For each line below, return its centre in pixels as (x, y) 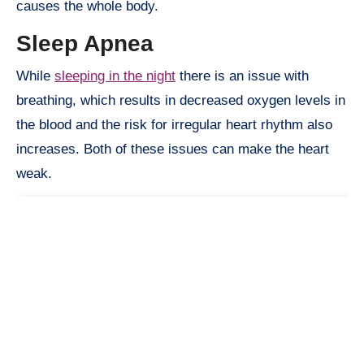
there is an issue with (242, 76)
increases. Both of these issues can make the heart (173, 149)
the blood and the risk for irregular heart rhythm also (174, 124)
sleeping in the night (115, 76)
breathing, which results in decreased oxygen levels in (181, 100)
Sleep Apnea (85, 44)
